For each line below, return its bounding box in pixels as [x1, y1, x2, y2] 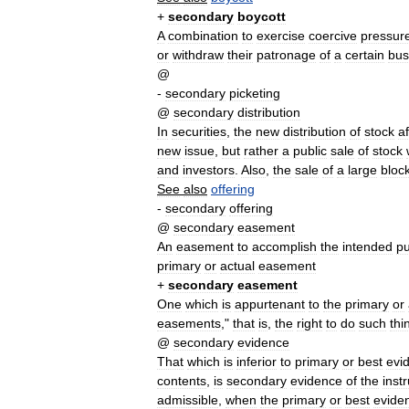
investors [183, 163, 235, 177]
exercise [257, 28, 305, 43]
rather [244, 143, 278, 158]
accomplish [252, 239, 317, 254]
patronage [257, 47, 316, 62]
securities [172, 124, 226, 139]
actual [220, 258, 255, 273]
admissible [157, 393, 218, 407]
